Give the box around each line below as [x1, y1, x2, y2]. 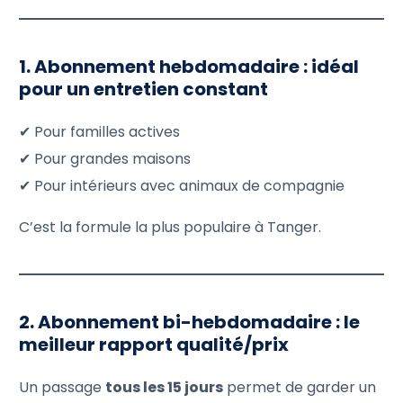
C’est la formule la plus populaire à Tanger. [19, 216, 322, 237]
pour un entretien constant [19, 76, 269, 102]
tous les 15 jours [105, 376, 224, 398]
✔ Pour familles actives [19, 121, 181, 142]
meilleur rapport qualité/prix [19, 331, 290, 357]
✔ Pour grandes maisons [19, 148, 192, 169]
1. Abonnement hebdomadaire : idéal [19, 53, 360, 79]
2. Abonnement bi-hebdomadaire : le [19, 309, 361, 335]
